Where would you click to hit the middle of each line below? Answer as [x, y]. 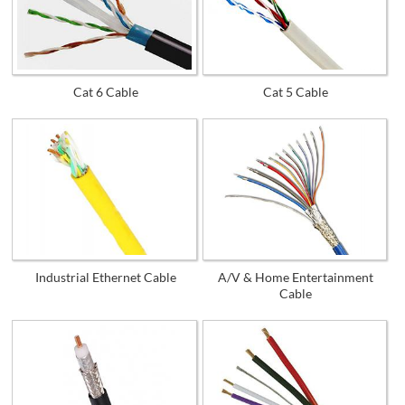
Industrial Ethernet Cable [105, 277]
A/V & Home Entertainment [296, 277]
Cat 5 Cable [296, 92]
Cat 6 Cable [105, 92]
